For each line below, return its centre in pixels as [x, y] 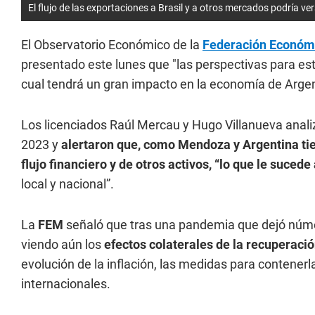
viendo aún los [63, 244]
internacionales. [66, 284]
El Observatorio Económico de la [110, 45]
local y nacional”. [67, 184]
